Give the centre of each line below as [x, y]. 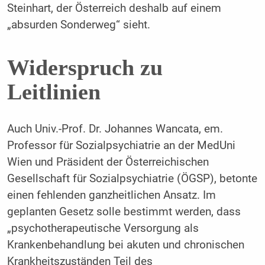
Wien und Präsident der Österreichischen [108, 162]
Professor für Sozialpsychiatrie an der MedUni [121, 146]
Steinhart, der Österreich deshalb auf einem [114, 9]
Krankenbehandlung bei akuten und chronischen [125, 245]
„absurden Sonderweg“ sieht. [78, 25]
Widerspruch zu [85, 67]
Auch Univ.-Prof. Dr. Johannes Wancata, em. [115, 129]
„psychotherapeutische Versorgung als [103, 229]
